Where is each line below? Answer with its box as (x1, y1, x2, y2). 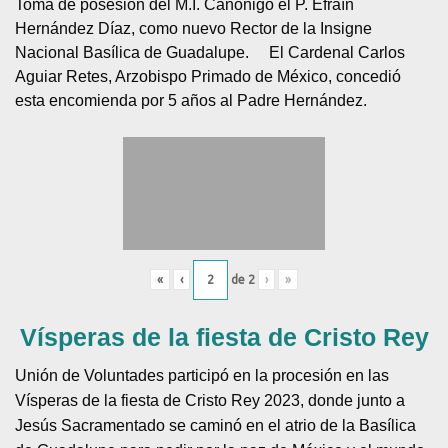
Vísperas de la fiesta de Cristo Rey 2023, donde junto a (15, 391, 406, 409)
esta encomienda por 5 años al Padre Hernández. (15, 91, 367, 109)
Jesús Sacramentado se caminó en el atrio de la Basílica (15, 416, 417, 434)
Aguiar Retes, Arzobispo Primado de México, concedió (15, 67, 401, 85)
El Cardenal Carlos (269, 43, 405, 61)
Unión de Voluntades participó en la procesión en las (15, 366, 390, 384)
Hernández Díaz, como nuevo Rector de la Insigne (15, 19, 372, 37)
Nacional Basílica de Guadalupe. (15, 43, 249, 61)
